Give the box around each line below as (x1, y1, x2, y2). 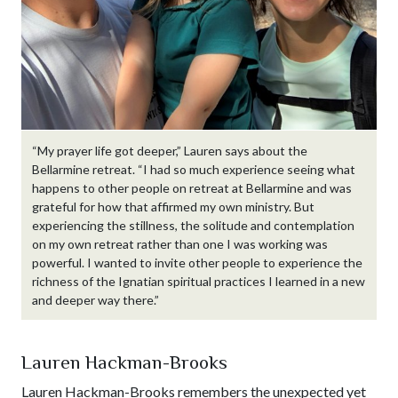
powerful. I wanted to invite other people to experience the (32, 254, 362, 270)
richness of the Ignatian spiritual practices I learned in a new (32, 273, 365, 289)
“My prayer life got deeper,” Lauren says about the (32, 142, 307, 158)
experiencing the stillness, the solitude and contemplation (32, 217, 354, 233)
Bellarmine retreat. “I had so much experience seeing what (32, 161, 355, 177)
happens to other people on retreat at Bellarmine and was (32, 179, 352, 195)
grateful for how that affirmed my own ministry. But (32, 198, 314, 214)
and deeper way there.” (32, 291, 159, 307)
